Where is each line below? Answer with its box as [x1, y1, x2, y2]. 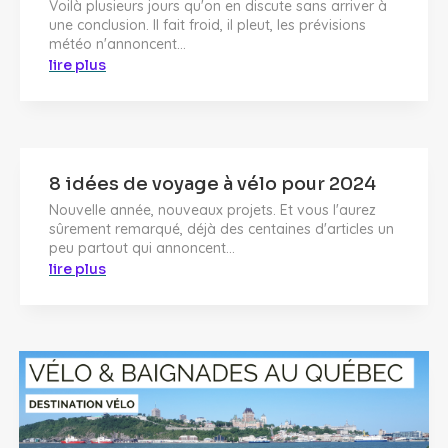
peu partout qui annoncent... [49, 239, 235, 258]
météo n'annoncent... [49, 35, 186, 54]
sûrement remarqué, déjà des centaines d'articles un [49, 220, 394, 239]
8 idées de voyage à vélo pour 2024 [49, 173, 376, 196]
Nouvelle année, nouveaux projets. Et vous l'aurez [49, 201, 376, 220]
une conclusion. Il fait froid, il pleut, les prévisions [49, 16, 366, 35]
